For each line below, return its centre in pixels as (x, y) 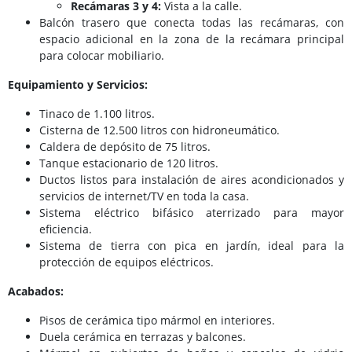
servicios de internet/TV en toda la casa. (144, 196)
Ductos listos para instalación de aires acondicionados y (192, 179)
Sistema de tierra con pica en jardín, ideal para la (192, 245)
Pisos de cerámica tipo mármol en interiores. (157, 320)
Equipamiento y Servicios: (78, 84)
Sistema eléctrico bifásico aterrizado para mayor (192, 212)
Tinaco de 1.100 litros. (97, 113)
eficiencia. (66, 229)
